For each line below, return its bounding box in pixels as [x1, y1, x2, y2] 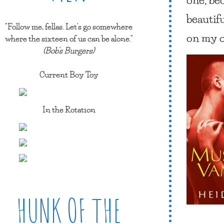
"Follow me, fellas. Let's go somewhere [5, 19, 132, 33]
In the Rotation [42, 102, 95, 116]
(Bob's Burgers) [43, 43, 94, 57]
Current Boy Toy [39, 67, 98, 81]
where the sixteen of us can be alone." [4, 31, 133, 45]
